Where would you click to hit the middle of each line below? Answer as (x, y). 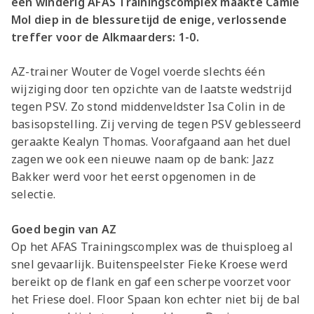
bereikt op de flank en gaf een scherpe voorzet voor (151, 282)
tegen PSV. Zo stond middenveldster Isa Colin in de (148, 107)
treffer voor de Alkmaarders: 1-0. (105, 37)
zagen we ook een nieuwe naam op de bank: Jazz (143, 159)
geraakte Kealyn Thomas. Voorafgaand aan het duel (151, 142)
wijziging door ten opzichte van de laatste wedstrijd (152, 89)
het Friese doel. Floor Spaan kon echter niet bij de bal (156, 300)
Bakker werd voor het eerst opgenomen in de (134, 177)
